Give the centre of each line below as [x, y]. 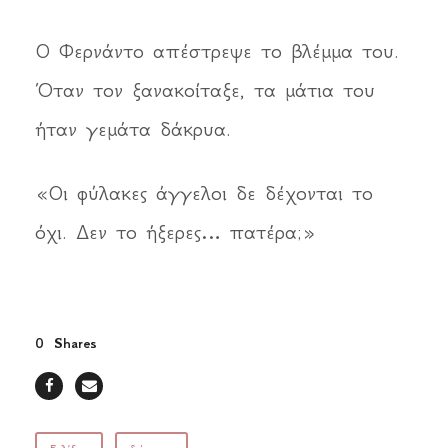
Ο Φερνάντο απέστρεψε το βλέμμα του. [217, 51]
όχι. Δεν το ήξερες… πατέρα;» [175, 232]
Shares [75, 343]
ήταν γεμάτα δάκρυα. [133, 129]
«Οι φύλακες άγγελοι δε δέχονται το [204, 193]
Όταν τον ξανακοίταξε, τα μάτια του [205, 90]
